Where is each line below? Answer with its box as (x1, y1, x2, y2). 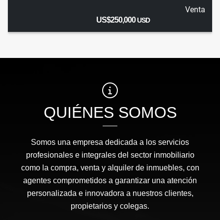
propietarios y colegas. (71, 202, 149, 211)
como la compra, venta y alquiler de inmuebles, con (21, 164, 199, 172)
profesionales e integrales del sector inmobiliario (26, 151, 194, 160)
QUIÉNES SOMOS (43, 104, 177, 122)
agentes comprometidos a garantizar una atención (23, 176, 197, 185)
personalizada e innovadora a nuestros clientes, (27, 189, 193, 198)
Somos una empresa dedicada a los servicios (31, 138, 189, 147)
